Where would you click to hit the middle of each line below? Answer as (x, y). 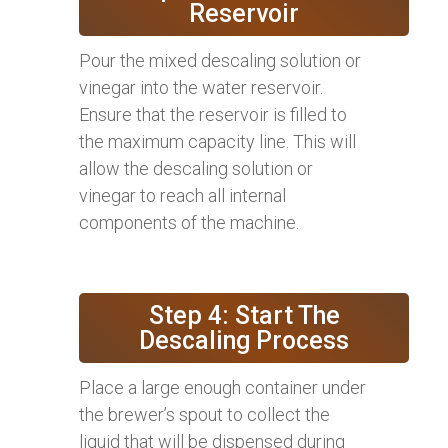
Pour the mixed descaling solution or (220, 60)
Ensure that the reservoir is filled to (213, 114)
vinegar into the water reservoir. (201, 87)
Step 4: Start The (244, 315)
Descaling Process (244, 340)
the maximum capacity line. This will (217, 141)
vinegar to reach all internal (182, 195)
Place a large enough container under (222, 387)
